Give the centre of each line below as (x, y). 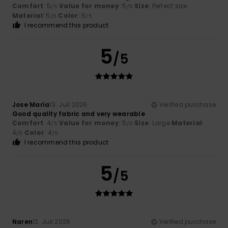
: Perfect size (168, 6)
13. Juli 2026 (68, 105)
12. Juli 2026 (52, 222)
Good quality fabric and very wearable (79, 114)
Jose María (31, 105)
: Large (160, 123)
